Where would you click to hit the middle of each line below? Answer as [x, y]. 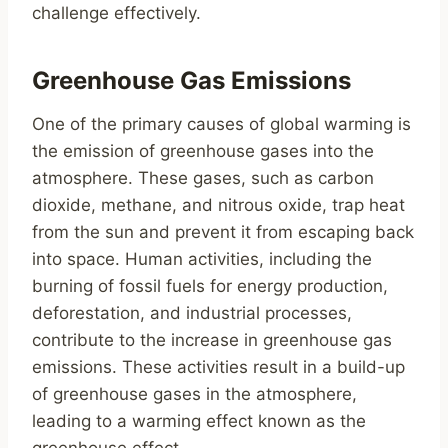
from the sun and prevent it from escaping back [223, 232]
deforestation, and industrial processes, [192, 313]
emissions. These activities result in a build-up [218, 367]
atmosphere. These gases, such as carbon [203, 178]
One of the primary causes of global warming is [221, 124]
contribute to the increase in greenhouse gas [212, 340]
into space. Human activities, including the [202, 259]
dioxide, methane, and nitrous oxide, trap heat [218, 205]
